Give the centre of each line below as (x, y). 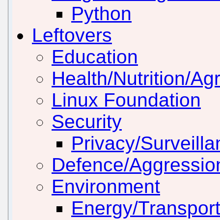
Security (87, 121)
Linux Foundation (126, 100)
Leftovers (72, 35)
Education (95, 56)
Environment (106, 186)
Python (101, 13)
